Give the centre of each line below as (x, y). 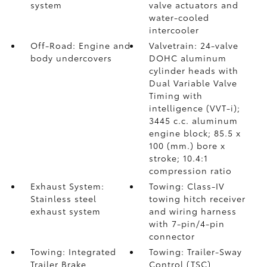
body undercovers (71, 58)
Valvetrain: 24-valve (194, 45)
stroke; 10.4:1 (179, 158)
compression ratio (191, 170)
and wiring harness (193, 211)
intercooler (174, 30)
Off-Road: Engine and (80, 45)
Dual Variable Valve (193, 83)
